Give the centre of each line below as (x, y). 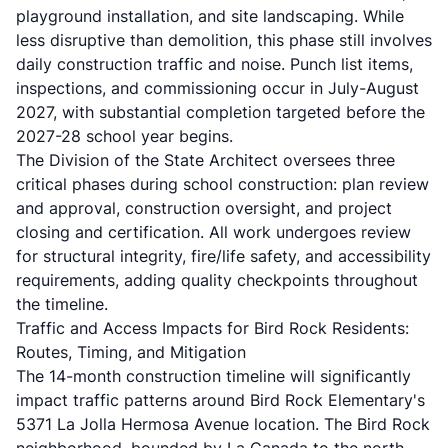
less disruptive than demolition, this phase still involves (224, 40)
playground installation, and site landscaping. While (210, 16)
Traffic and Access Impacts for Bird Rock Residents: (212, 328)
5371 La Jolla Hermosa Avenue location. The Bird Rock (223, 424)
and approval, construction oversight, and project (204, 208)
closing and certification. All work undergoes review (213, 232)
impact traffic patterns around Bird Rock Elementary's (220, 400)
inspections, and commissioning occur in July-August (217, 88)
